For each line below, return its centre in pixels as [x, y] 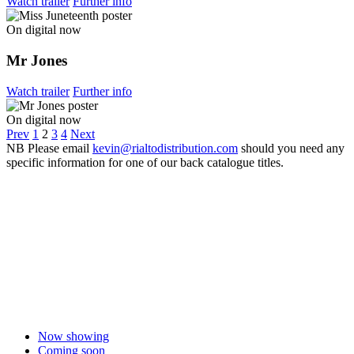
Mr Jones [37, 60]
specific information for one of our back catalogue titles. [145, 162]
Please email [60, 148]
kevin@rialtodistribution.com [165, 148]
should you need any [291, 148]
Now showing [73, 336]
